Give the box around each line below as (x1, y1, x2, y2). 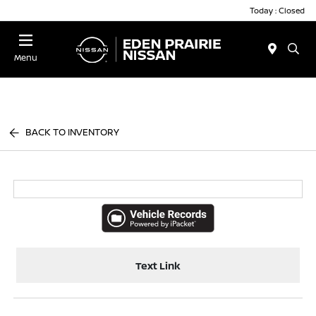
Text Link (135, 258, 181, 272)
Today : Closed (250, 4, 305, 16)
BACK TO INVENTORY (25, 126, 120, 138)
